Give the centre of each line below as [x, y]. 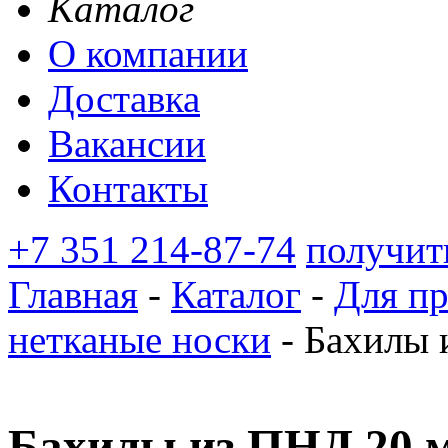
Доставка [124, 98]
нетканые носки [139, 339]
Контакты [128, 188]
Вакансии [127, 143]
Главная [73, 294]
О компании [148, 53]
